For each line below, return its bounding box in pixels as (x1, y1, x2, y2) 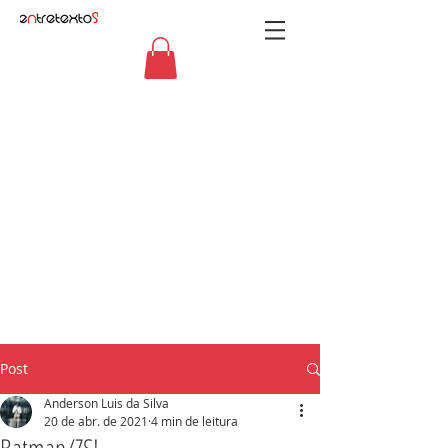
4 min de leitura (151, 413, 238, 429)
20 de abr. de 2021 (44, 413, 148, 429)
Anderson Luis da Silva (44, 395, 169, 411)
